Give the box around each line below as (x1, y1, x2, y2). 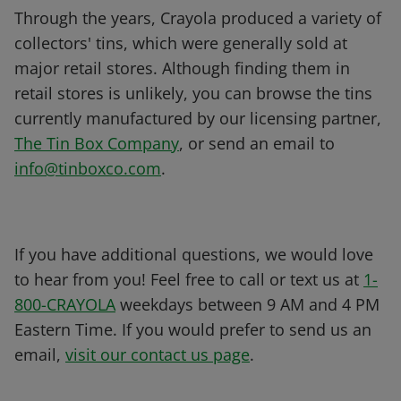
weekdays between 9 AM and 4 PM (115, 294, 380, 316)
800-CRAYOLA (14, 294, 115, 316)
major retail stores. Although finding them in (14, 57, 350, 80)
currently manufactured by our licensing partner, (14, 107, 381, 130)
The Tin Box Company (14, 132, 179, 155)
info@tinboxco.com (14, 158, 161, 180)
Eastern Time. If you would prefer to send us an (14, 319, 371, 341)
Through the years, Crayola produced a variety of (14, 7, 381, 30)
